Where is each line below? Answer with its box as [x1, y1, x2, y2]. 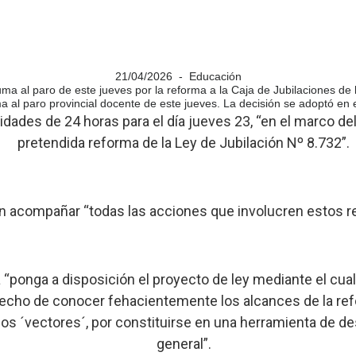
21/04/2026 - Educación [114, 70, 242, 83]
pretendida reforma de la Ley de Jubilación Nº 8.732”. [17, 134, 350, 151]
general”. [156, 335, 211, 352]
